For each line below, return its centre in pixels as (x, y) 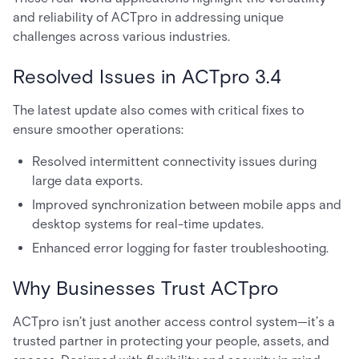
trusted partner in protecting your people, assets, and (171, 341)
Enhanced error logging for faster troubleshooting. (180, 248)
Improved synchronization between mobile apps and (187, 205)
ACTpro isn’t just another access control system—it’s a (174, 322)
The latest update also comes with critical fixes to (159, 110)
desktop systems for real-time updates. (148, 224)
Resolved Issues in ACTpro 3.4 (147, 77)
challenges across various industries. (121, 36)
